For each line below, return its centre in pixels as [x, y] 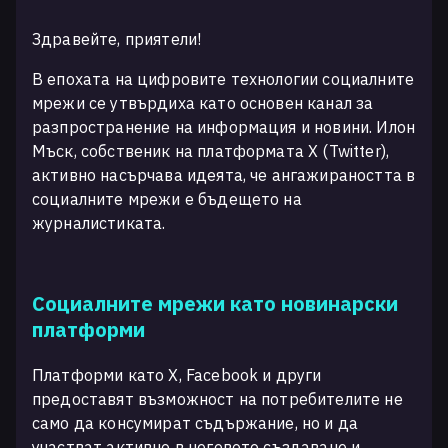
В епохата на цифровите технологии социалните [223, 79]
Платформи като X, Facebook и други [177, 375]
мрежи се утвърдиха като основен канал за [203, 103]
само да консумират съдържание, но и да [195, 423]
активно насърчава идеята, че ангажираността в [224, 175]
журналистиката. [99, 223]
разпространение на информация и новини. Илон [224, 127]
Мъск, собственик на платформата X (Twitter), [211, 151]
